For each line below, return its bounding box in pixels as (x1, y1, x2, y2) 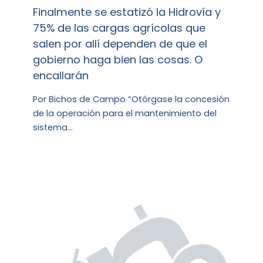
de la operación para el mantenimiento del (33, 107, 217, 119)
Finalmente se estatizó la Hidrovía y (33, 5, 221, 20)
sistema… (33, 121, 73, 133)
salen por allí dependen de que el (33, 36, 208, 52)
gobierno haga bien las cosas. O (33, 52, 203, 68)
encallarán (33, 68, 89, 83)
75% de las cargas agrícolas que (33, 21, 206, 36)
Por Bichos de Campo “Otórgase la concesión (33, 93, 230, 105)
